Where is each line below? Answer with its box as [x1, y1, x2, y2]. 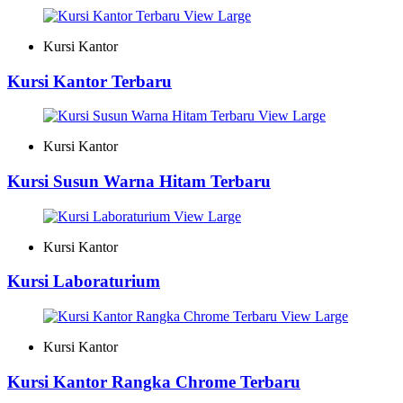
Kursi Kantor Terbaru [7, 71, 172, 91]
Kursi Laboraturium [7, 272, 160, 291]
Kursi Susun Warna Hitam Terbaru [7, 172, 271, 192]
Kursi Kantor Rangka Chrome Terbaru [7, 372, 300, 391]
